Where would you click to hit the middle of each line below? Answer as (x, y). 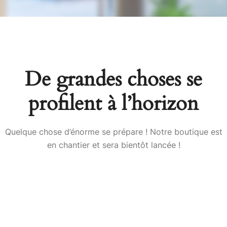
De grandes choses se (113, 80)
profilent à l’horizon (113, 104)
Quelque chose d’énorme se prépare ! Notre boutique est (113, 132)
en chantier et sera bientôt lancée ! (113, 145)
